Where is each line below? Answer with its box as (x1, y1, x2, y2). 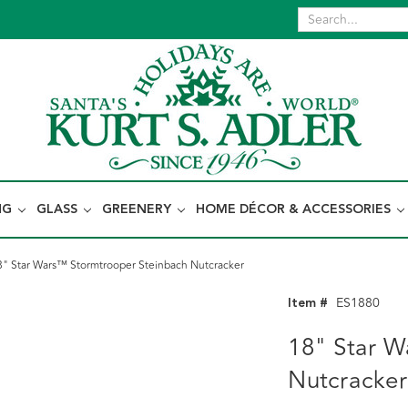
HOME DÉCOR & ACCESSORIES (196, 199, 394, 219)
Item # (288, 293, 329, 313)
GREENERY (102, 199, 175, 219)
